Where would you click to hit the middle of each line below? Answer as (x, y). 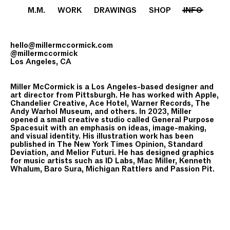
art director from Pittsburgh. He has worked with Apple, (114, 95)
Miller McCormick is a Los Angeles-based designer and (112, 87)
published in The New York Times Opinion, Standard (107, 144)
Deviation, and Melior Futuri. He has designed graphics (112, 152)
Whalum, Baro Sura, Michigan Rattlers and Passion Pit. (112, 169)
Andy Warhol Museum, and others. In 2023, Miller (101, 111)
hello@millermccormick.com (62, 45)
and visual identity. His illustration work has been (102, 136)
